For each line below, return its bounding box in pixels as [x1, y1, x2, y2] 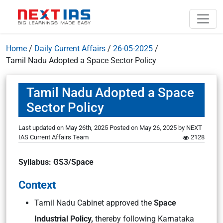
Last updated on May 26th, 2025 [18, 124, 110, 131]
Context [18, 178, 56, 191]
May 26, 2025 [139, 124, 177, 131]
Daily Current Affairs [34, 44, 106, 53]
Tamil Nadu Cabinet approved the [34, 198, 152, 208]
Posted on [110, 124, 139, 131]
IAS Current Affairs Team [18, 133, 89, 141]
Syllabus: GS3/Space [18, 157, 94, 167]
